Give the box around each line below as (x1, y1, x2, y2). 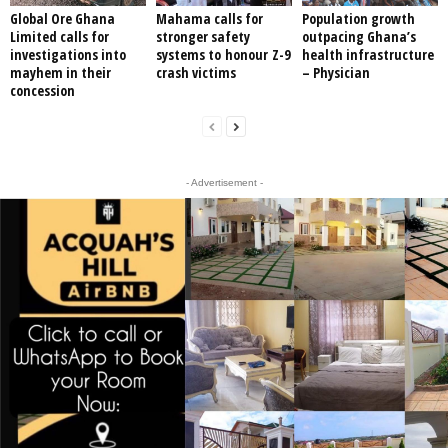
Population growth (301, 8, 415, 28)
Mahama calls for (155, 8, 263, 28)
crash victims (155, 62, 244, 82)
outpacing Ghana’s (301, 26, 416, 46)
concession (10, 80, 75, 100)
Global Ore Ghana (10, 8, 115, 28)
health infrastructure (301, 44, 434, 64)
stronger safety (155, 26, 250, 46)
